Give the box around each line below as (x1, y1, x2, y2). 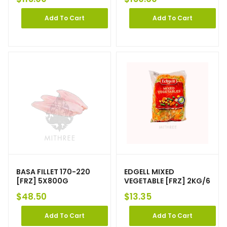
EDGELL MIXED (124, 167, 174, 177)
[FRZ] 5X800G (16, 176, 68, 186)
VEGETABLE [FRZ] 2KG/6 (124, 176, 210, 186)
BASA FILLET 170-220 (16, 167, 90, 177)
